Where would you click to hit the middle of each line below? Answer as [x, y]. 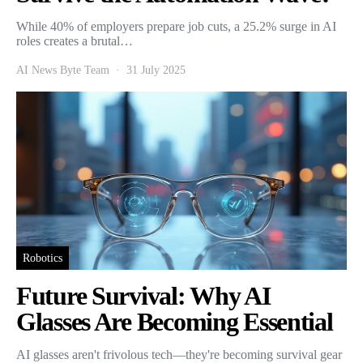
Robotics [43, 258]
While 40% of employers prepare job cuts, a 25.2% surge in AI [176, 26]
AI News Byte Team [63, 70]
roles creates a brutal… [75, 41]
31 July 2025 [156, 70]
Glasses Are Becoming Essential [175, 321]
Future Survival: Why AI [143, 295]
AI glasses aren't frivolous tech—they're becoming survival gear [179, 354]
